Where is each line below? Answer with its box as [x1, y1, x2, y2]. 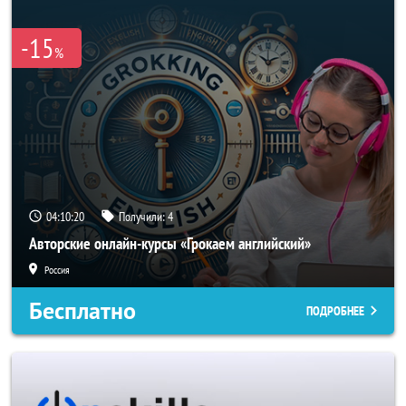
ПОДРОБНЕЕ [306, 303, 364, 319]
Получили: [119, 208, 168, 225]
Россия [44, 263, 70, 276]
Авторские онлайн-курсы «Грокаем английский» [29, 233, 311, 254]
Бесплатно [29, 295, 136, 326]
